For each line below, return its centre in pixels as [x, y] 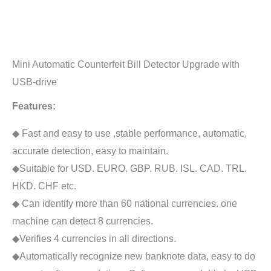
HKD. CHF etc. [44, 186]
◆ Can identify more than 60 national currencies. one [125, 204]
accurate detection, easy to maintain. [90, 151]
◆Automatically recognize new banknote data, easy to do [134, 256]
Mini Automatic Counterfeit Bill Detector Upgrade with [126, 65]
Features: [34, 106]
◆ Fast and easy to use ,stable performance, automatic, [129, 134]
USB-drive [34, 82]
